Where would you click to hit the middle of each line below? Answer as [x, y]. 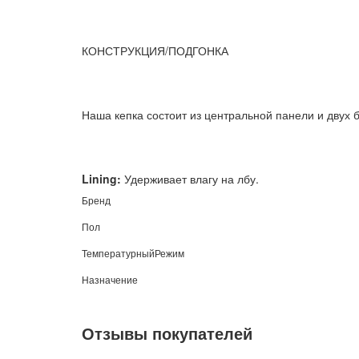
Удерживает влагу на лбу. [192, 179]
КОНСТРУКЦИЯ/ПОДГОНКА [155, 51]
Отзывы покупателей [167, 333]
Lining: [101, 179]
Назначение [110, 280]
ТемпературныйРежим [133, 253]
